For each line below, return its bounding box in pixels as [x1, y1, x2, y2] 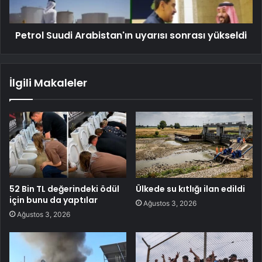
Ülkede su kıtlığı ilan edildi [136, 182, 245, 195]
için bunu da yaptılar [9, 194, 98, 206]
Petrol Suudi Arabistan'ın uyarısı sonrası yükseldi [15, 28, 247, 42]
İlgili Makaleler [9, 75, 87, 90]
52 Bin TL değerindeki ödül [9, 182, 119, 195]
